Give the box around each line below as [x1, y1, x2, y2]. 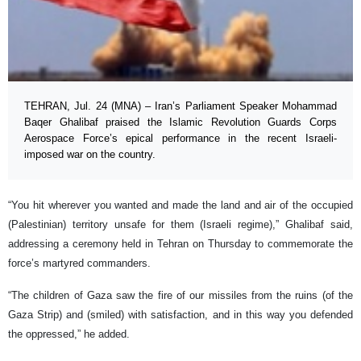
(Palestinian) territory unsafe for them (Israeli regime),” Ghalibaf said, [8, 218, 353, 230]
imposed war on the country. [24, 147, 156, 160]
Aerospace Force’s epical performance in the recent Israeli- [24, 131, 337, 144]
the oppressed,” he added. [8, 327, 130, 340]
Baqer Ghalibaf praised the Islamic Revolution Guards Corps [24, 115, 337, 128]
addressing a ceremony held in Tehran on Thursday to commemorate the [8, 237, 353, 250]
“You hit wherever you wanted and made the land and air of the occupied [8, 198, 353, 211]
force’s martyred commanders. [8, 256, 151, 269]
